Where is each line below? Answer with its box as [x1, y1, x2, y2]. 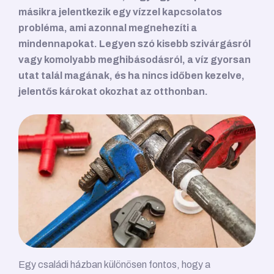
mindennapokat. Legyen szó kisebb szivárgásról [18, 39, 251, 49]
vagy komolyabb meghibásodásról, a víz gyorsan [18, 54, 251, 65]
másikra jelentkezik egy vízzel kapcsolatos [18, 7, 222, 17]
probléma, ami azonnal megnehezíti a [18, 23, 197, 33]
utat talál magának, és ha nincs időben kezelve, [18, 70, 245, 81]
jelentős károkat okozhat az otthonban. [18, 86, 208, 97]
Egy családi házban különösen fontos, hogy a [18, 259, 210, 270]
